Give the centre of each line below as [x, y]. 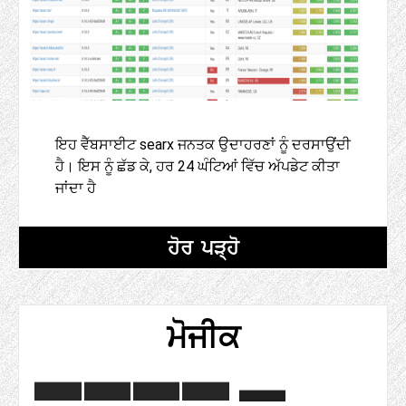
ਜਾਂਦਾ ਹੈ [76, 188]
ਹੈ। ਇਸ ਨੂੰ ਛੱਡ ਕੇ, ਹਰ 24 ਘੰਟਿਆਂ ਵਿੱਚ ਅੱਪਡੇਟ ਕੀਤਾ [198, 167]
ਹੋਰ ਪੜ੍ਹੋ [203, 247]
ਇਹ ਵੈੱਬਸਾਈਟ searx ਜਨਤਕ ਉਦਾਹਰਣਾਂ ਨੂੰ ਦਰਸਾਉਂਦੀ [203, 145]
